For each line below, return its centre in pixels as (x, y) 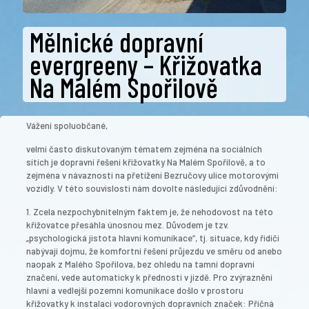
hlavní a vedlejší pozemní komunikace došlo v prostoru (135, 290)
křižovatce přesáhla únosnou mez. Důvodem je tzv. (128, 225)
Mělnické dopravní (116, 41)
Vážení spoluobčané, (67, 125)
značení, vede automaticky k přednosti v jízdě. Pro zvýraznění (149, 277)
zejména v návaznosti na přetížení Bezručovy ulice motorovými (152, 175)
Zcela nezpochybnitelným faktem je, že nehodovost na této (153, 211)
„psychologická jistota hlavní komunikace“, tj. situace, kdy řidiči (153, 238)
